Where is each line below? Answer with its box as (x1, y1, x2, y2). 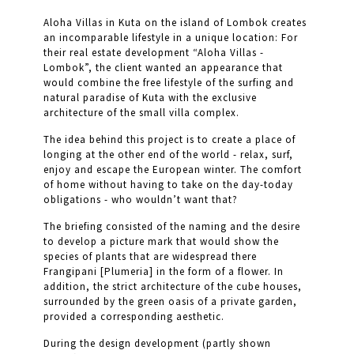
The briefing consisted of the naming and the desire (43, 219, 301, 233)
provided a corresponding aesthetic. (43, 309, 225, 323)
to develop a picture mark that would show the (43, 234, 280, 248)
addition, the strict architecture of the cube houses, (43, 279, 303, 293)
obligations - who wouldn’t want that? (43, 192, 239, 206)
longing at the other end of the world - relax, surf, (43, 147, 294, 161)
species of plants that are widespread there (43, 249, 258, 263)
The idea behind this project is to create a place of (43, 132, 296, 146)
